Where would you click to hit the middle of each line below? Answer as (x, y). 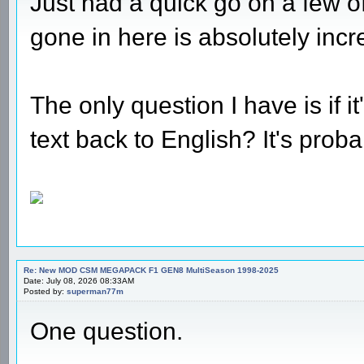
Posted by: (45, 291)
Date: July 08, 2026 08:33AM (79, 280)
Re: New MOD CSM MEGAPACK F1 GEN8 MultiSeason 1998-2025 (151, 270)
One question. (106, 331)
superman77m (95, 291)
